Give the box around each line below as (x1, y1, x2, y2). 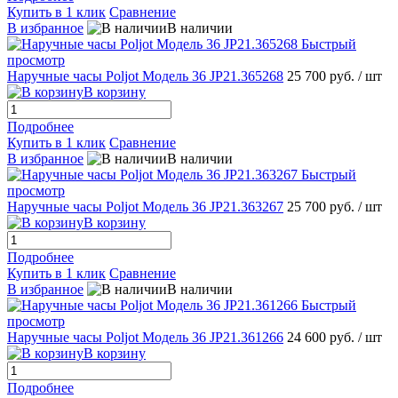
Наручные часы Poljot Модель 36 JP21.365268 (7, 68, 283, 84)
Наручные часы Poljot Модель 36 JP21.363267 (7, 199, 283, 215)
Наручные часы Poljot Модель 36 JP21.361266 (7, 330, 283, 346)
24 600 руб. (287, 330, 358, 346)
